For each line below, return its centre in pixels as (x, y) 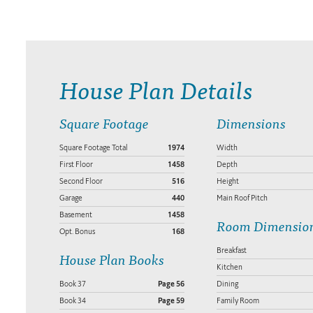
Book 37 (73, 284)
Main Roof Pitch (242, 198)
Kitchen (229, 267)
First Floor (76, 165)
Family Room (238, 301)
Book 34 (73, 301)
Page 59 (171, 301)
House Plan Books (112, 259)
